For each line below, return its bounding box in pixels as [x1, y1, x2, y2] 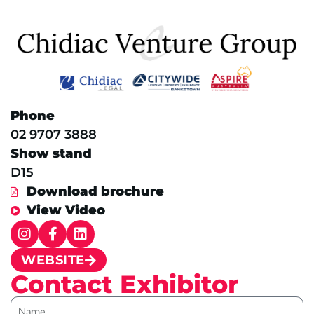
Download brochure [26, 184, 164, 200]
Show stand [11, 146, 92, 162]
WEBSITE [21, 252, 85, 268]
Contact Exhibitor [11, 269, 239, 300]
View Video [26, 203, 105, 219]
